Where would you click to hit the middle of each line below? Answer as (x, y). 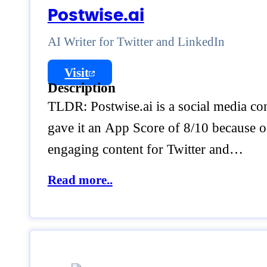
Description (81, 88)
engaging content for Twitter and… (145, 150)
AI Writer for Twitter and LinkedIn (136, 42)
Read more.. (80, 180)
